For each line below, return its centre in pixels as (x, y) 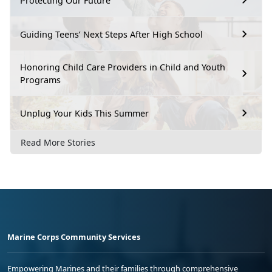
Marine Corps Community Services (74, 236)
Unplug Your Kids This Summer (84, 113)
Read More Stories (58, 142)
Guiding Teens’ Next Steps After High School (111, 34)
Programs (40, 80)
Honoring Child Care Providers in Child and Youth (123, 67)
